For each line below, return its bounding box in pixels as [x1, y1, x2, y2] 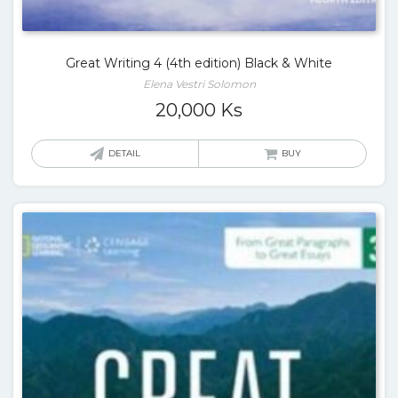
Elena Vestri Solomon [142, 77, 256, 91]
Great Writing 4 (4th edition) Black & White [66, 55, 332, 71]
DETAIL [108, 147, 140, 159]
